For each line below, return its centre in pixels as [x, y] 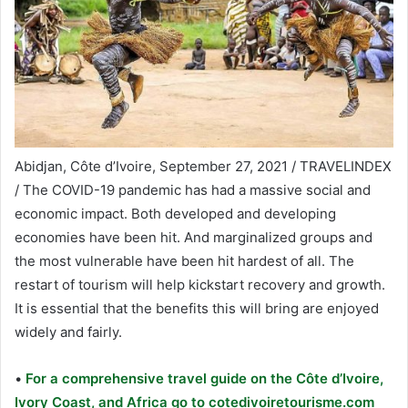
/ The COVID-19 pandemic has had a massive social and [193, 189]
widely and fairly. [68, 331]
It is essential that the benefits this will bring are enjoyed [197, 308]
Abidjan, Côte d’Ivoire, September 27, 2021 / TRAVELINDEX [203, 166]
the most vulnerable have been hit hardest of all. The [184, 260]
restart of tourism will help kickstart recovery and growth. [200, 284]
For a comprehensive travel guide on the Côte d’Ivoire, [203, 378]
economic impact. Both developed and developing [175, 213]
